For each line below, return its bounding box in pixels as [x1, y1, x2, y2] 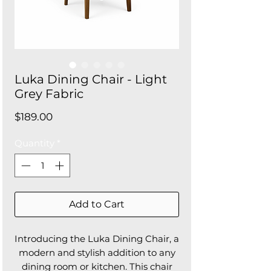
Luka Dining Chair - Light [15, 72, 167, 87]
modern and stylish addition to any [18, 246, 175, 258]
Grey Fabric [15, 87, 83, 102]
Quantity [15, 137, 54, 149]
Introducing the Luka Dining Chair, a [15, 232, 179, 244]
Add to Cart [69, 198, 125, 210]
